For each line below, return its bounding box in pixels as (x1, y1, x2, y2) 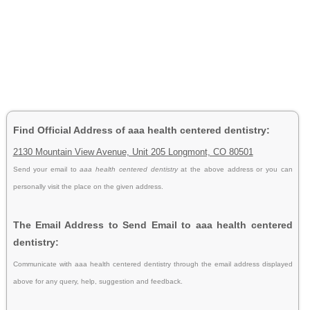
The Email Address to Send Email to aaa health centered (12, 219, 293, 230)
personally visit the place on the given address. (12, 182, 163, 190)
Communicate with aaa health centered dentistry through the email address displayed (12, 259, 293, 268)
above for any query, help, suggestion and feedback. (12, 277, 183, 285)
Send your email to (12, 165, 80, 173)
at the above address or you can (181, 165, 293, 173)
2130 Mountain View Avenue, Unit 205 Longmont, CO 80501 (12, 146, 253, 157)
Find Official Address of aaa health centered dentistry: (12, 124, 270, 136)
